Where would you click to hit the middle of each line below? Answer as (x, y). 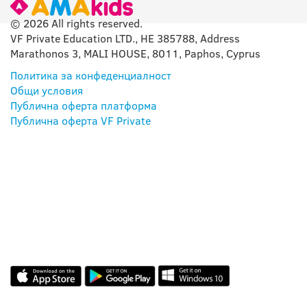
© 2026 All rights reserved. (76, 24)
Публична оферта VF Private (81, 121)
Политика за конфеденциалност (91, 76)
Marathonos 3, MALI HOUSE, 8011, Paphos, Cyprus (135, 54)
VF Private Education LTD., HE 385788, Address (125, 39)
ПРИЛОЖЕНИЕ (94, 211)
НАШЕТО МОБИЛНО (124, 183)
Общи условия (47, 91)
